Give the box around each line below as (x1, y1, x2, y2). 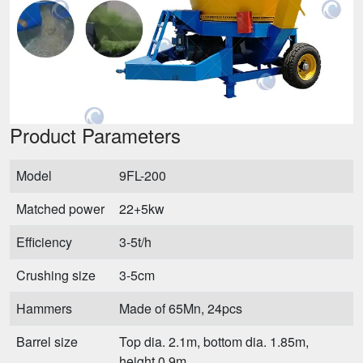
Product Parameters (10, 121, 181, 149)
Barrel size (16, 332, 78, 351)
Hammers (16, 299, 72, 318)
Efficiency (16, 233, 72, 251)
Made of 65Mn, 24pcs (119, 299, 242, 318)
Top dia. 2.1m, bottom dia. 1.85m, (119, 332, 309, 351)
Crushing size (16, 266, 96, 284)
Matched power (16, 199, 105, 218)
